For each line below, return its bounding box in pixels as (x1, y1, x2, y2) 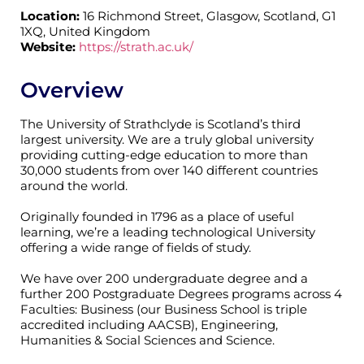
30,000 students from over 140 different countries (20, 162, 318, 178)
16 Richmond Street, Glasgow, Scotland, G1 (80, 7, 336, 24)
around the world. (20, 177, 128, 193)
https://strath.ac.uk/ (79, 38, 193, 54)
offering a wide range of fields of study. (20, 239, 251, 255)
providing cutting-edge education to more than (20, 146, 308, 162)
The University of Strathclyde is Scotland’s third (20, 115, 301, 132)
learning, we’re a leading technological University (20, 223, 315, 240)
